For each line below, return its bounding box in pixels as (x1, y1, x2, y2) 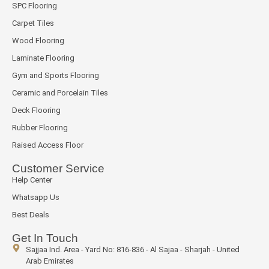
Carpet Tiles (12, 19, 54, 28)
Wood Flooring (12, 36, 64, 46)
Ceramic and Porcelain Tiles (12, 88, 108, 98)
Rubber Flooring (12, 123, 68, 133)
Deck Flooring (12, 106, 61, 115)
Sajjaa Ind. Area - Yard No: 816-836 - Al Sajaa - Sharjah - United (25, 245, 240, 255)
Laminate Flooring (12, 53, 74, 63)
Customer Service (12, 162, 104, 175)
